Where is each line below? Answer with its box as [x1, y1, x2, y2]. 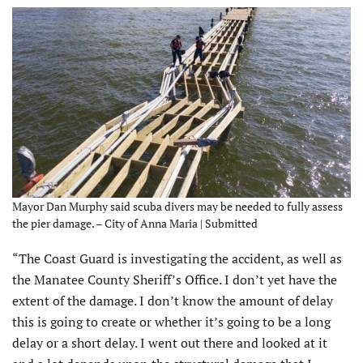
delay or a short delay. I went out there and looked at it [12, 333, 327, 352]
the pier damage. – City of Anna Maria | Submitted [12, 215, 258, 231]
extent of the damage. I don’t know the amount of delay [12, 291, 333, 310]
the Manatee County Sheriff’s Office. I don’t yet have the [12, 270, 337, 288]
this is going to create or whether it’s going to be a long [12, 312, 331, 331]
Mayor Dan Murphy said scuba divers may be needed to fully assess [12, 198, 343, 214]
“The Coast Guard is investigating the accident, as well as [12, 249, 342, 267]
